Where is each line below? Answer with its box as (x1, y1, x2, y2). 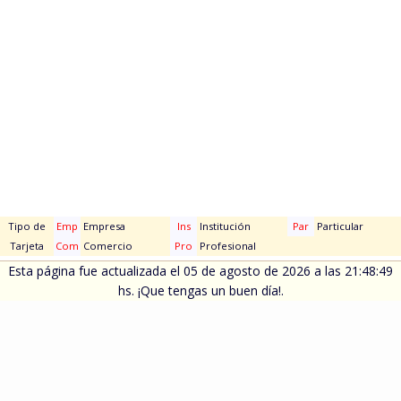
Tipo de (8, 219, 46, 233)
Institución (197, 219, 251, 233)
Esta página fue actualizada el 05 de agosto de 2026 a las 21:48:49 (8, 262, 393, 279)
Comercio (81, 239, 132, 252)
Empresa (81, 219, 125, 233)
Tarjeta (10, 239, 44, 252)
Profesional (197, 239, 256, 252)
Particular (314, 219, 363, 233)
